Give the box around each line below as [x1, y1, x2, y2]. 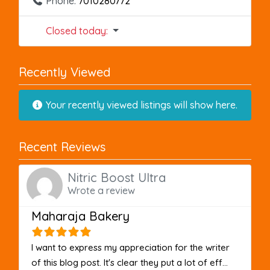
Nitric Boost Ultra [67, 169, 166, 185]
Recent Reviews [19, 139, 105, 155]
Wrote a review [67, 184, 135, 196]
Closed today [46, 25, 106, 37]
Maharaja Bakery [31, 209, 130, 224]
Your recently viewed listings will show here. [43, 99, 237, 111]
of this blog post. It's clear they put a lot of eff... [31, 257, 228, 269]
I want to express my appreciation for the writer [31, 242, 230, 254]
